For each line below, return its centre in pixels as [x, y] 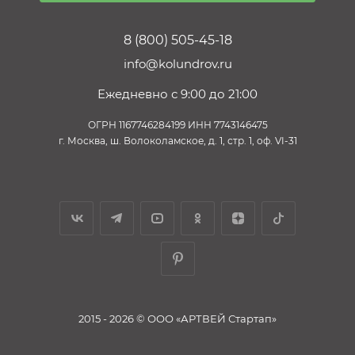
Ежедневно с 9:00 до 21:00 [177, 94]
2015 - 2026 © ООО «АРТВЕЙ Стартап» [177, 319]
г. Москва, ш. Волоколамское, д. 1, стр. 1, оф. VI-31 [177, 141]
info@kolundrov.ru [177, 64]
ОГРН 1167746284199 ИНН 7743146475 [177, 125]
